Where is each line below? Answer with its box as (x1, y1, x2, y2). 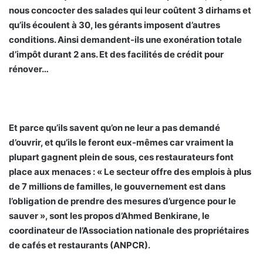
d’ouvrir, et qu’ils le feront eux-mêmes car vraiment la (9, 136, 234, 148)
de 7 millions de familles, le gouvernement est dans (9, 180, 225, 192)
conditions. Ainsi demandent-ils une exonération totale (9, 33, 242, 45)
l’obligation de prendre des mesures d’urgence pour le (9, 195, 236, 207)
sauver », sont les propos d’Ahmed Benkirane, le (9, 210, 210, 221)
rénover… (9, 63, 49, 75)
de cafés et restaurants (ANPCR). (9, 239, 150, 251)
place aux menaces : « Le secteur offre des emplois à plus (9, 166, 251, 177)
